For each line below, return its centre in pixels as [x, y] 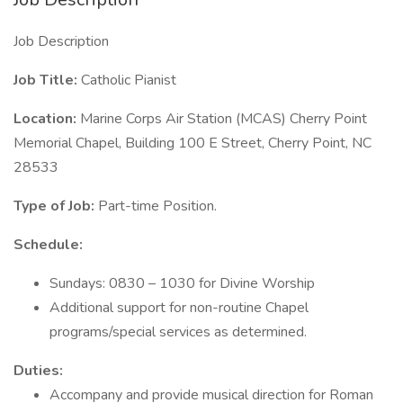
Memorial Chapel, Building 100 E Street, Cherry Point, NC [193, 143]
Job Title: [47, 80]
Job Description [61, 41]
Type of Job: [56, 206]
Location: [47, 119]
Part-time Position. [157, 206]
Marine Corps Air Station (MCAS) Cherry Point [224, 119]
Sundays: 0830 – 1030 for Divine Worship [182, 283]
